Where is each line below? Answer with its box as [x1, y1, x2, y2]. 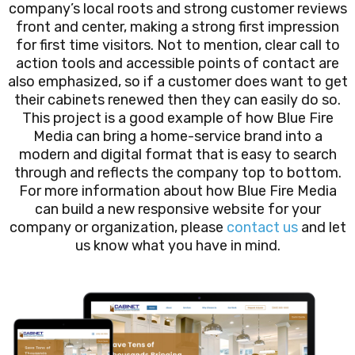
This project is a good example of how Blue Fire [21, 109, 334, 128]
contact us [226, 219, 298, 237]
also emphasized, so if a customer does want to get [7, 73, 348, 91]
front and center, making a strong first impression [16, 18, 339, 36]
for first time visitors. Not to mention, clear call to [15, 36, 340, 55]
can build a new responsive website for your [34, 200, 321, 219]
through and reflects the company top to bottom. [13, 164, 342, 182]
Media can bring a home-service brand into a [32, 128, 323, 146]
